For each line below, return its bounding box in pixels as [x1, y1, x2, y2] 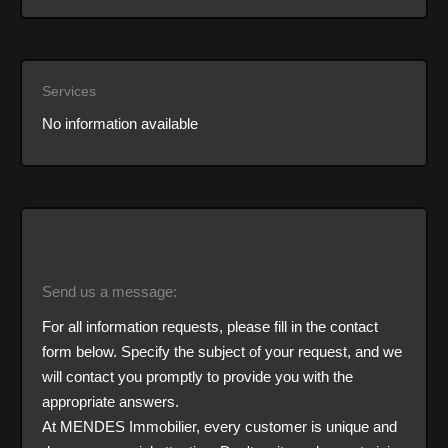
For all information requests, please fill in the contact [41, 317, 378, 335]
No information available [41, 114, 198, 132]
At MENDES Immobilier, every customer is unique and [41, 417, 397, 435]
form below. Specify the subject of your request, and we [41, 342, 402, 360]
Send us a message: [41, 282, 177, 300]
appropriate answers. [41, 392, 179, 410]
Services [41, 82, 96, 99]
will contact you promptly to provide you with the [41, 367, 353, 385]
